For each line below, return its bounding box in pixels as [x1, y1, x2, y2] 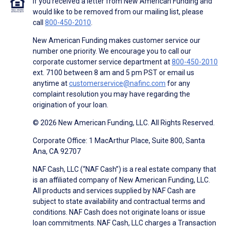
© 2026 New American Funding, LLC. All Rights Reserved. [33, 118, 215, 127]
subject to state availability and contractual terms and [33, 197, 205, 205]
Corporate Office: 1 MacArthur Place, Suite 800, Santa [33, 136, 205, 145]
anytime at [33, 79, 69, 87]
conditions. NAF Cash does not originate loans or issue [33, 208, 205, 216]
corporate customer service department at [33, 57, 172, 66]
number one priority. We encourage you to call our [33, 47, 191, 55]
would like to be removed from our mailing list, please [33, 7, 203, 16]
